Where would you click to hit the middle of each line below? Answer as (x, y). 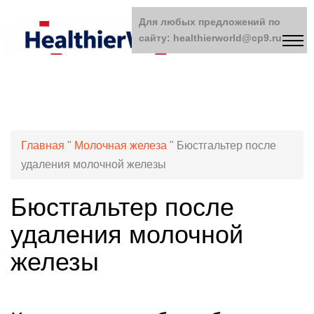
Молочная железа (121, 145)
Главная (43, 145)
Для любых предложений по (210, 22)
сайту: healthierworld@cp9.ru (210, 38)
